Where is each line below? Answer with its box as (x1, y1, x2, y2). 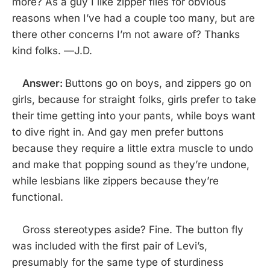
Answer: (22, 77, 65, 90)
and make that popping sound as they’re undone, (12, 159, 250, 171)
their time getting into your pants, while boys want (12, 110, 256, 122)
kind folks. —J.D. (12, 45, 92, 57)
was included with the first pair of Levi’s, (12, 240, 207, 253)
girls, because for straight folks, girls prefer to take (12, 93, 256, 106)
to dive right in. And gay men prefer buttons (12, 126, 224, 139)
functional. (12, 191, 63, 204)
